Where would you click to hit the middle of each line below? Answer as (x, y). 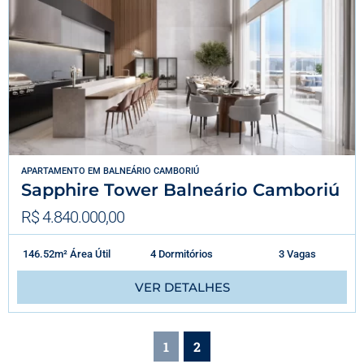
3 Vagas (297, 253)
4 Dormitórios (182, 253)
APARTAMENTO (53, 171)
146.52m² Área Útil (66, 253)
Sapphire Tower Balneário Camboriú (180, 189)
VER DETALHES (182, 287)
